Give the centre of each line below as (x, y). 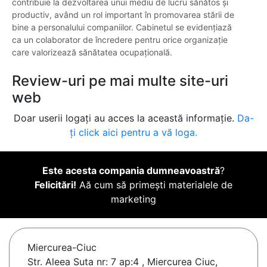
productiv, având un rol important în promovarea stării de (123, 15)
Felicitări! (55, 185)
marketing (133, 199)
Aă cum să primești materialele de (154, 185)
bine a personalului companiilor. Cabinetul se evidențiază (122, 27)
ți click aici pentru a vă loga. (133, 133)
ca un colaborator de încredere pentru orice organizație (120, 40)
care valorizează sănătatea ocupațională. (92, 52)
